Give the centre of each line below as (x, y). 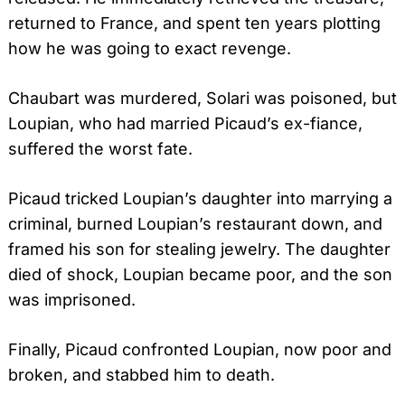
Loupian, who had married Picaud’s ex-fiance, (185, 123)
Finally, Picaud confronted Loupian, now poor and (200, 349)
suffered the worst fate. (100, 148)
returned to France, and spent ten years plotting (194, 23)
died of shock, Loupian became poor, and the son (200, 274)
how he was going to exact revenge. (150, 48)
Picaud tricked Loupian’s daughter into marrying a (200, 198)
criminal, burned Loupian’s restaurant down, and (195, 223)
